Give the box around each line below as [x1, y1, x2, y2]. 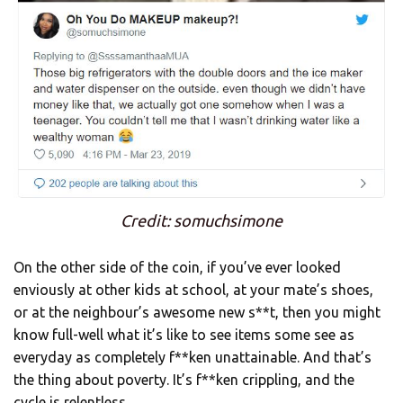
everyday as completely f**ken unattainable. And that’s [13, 349, 372, 366]
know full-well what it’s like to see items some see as [13, 327, 354, 344]
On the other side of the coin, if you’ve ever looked [13, 259, 341, 276]
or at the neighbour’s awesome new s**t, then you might [13, 304, 381, 321]
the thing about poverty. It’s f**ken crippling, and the [13, 372, 354, 389]
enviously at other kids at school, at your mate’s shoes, [13, 282, 373, 299]
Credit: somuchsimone [121, 211, 282, 230]
